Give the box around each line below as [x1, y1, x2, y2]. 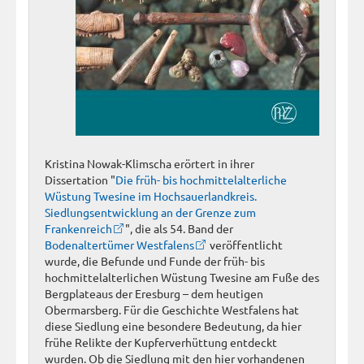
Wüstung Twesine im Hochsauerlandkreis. [45, 188, 257, 203]
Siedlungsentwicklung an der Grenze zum [45, 204, 256, 219]
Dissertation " [45, 171, 115, 187]
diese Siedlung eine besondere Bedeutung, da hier [45, 318, 301, 333]
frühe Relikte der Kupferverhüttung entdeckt [45, 334, 277, 349]
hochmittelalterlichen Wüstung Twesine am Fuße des [45, 269, 319, 284]
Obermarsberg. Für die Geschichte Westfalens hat [45, 301, 299, 317]
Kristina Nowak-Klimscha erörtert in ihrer [45, 155, 254, 171]
